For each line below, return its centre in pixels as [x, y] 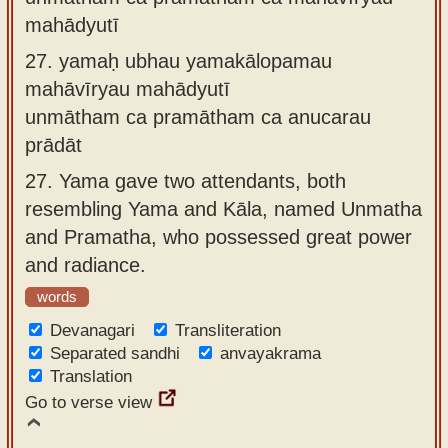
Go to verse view [88, 402]
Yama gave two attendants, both [202, 180]
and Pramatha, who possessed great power [218, 236]
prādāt [53, 144]
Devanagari [92, 330]
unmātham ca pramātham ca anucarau [198, 116]
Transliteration [228, 330]
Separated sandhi [115, 353]
